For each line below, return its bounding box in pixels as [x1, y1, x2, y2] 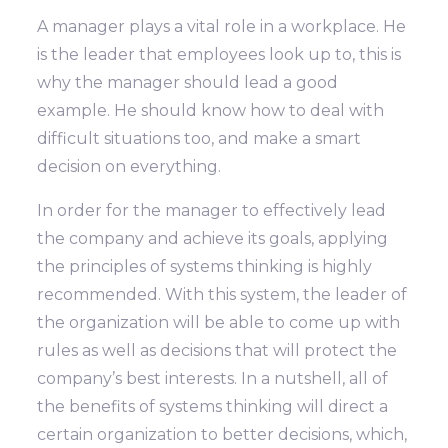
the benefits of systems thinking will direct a [37, 397, 389, 417]
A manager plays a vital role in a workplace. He [37, 17, 407, 37]
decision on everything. [37, 157, 222, 177]
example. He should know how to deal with [37, 101, 385, 121]
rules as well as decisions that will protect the [37, 341, 398, 361]
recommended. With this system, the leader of [37, 285, 408, 305]
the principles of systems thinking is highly [37, 257, 373, 277]
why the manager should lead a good [37, 73, 339, 93]
